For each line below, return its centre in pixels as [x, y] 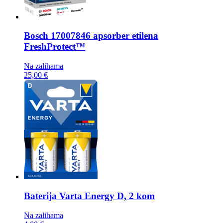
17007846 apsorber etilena [105, 36]
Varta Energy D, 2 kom [107, 196]
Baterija [42, 196]
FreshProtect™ [55, 47]
